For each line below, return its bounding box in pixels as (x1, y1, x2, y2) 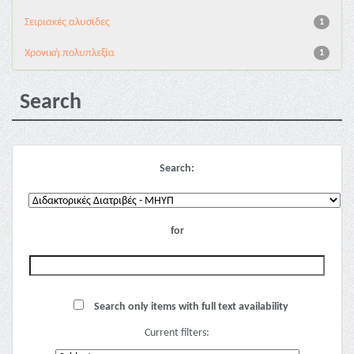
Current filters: (145, 327, 209, 339)
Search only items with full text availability (92, 301, 288, 313)
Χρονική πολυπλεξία (24, 47, 115, 59)
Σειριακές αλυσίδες (24, 17, 110, 28)
